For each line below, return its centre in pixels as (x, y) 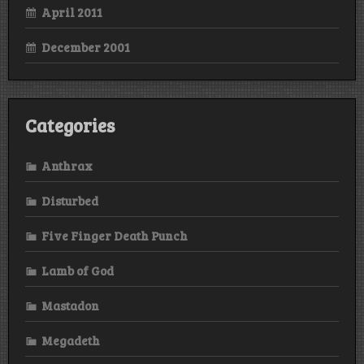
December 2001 (86, 47)
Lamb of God (78, 270)
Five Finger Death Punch (115, 235)
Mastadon (70, 305)
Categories (70, 126)
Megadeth (71, 340)
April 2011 (72, 12)
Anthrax (67, 165)
